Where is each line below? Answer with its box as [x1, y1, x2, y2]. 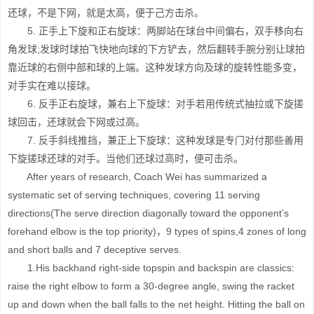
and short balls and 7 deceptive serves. [8, 244, 182, 255]
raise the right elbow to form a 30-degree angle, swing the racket [8, 280, 294, 292]
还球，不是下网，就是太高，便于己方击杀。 [8, 7, 204, 18]
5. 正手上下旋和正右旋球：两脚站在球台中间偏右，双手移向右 [8, 25, 303, 36]
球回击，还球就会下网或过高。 [8, 116, 145, 128]
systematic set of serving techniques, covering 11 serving [8, 189, 260, 200]
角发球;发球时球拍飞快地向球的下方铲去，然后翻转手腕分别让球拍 [8, 43, 305, 55]
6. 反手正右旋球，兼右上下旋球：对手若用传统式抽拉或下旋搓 [8, 98, 303, 109]
